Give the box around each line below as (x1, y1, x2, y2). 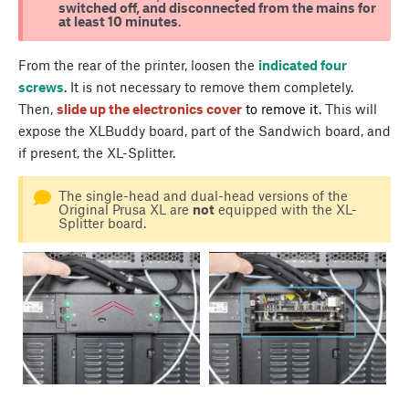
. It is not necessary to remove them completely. (64, 78, 353, 95)
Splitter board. (58, 214, 150, 231)
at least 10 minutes (58, 12, 178, 29)
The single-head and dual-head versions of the (58, 186, 348, 204)
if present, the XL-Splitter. (18, 143, 179, 161)
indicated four (258, 56, 347, 73)
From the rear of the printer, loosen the (18, 56, 258, 73)
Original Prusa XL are (58, 200, 193, 217)
